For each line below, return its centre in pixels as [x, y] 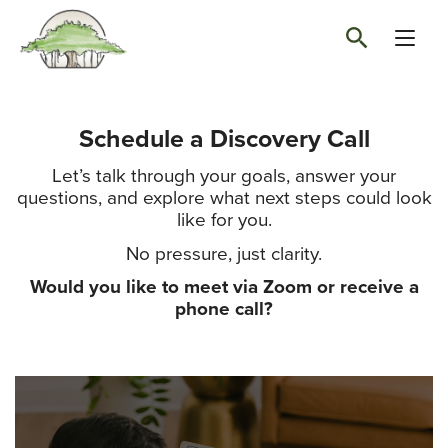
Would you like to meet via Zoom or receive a [224, 287]
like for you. [224, 220]
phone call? [224, 309]
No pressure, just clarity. [224, 253]
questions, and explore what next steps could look [224, 198]
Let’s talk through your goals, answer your [224, 176]
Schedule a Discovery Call [224, 139]
